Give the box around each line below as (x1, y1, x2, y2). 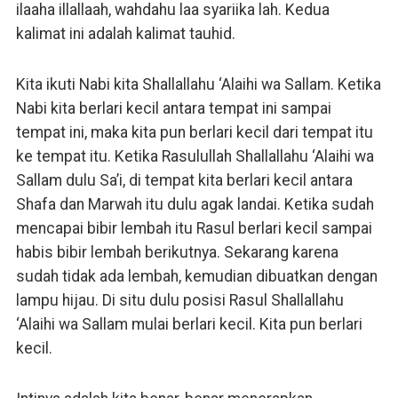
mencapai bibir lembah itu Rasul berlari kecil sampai (15, 219, 372, 237)
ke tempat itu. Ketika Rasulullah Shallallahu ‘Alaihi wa (15, 147, 374, 165)
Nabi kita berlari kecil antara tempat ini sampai (15, 99, 331, 117)
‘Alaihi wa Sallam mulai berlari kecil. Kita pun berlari (15, 314, 362, 333)
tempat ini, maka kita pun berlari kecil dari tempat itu (15, 123, 373, 141)
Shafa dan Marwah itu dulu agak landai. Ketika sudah (15, 195, 374, 213)
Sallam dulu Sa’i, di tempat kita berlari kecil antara (15, 171, 353, 189)
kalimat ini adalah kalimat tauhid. (15, 24, 235, 43)
